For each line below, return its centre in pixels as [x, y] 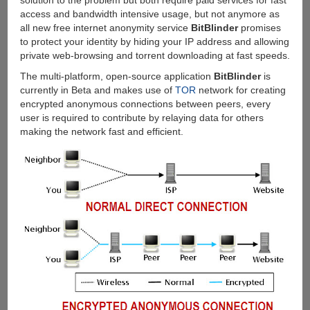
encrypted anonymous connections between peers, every [145, 104]
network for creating [240, 90]
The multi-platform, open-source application [117, 76]
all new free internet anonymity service [105, 28]
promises [259, 28]
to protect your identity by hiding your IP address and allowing [154, 42]
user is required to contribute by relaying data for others [142, 118]
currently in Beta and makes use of [97, 90]
